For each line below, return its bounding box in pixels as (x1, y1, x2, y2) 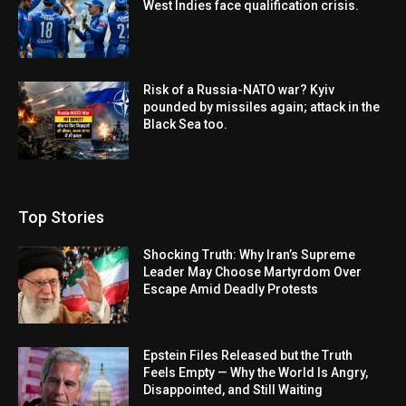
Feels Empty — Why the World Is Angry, (143, 365, 369, 381)
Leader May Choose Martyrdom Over (143, 264, 362, 279)
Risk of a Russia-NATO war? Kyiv (143, 82, 335, 97)
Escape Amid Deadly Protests (143, 281, 319, 296)
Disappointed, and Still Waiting (143, 382, 324, 398)
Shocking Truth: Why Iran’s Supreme (143, 246, 356, 262)
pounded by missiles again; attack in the (143, 99, 381, 114)
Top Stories (18, 207, 104, 227)
